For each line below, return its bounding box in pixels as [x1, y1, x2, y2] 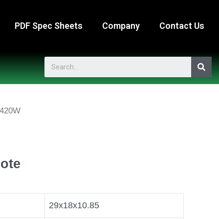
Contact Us [159, 21, 204, 31]
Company [102, 21, 140, 31]
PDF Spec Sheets [14, 21, 83, 31]
